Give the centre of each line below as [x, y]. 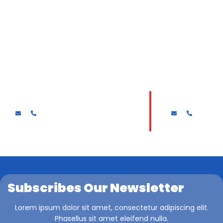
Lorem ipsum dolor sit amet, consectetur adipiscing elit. [111, 207]
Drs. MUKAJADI [45, 98]
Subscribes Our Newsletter [96, 188]
